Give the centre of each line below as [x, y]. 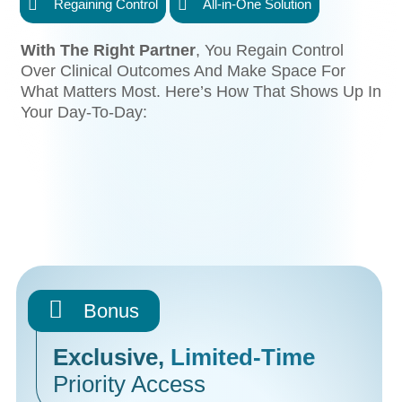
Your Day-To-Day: [84, 112]
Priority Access [130, 385]
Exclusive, [112, 358]
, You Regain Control [270, 50]
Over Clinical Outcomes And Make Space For [184, 71]
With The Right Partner [109, 50]
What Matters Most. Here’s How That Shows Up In [201, 92]
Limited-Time [243, 358]
